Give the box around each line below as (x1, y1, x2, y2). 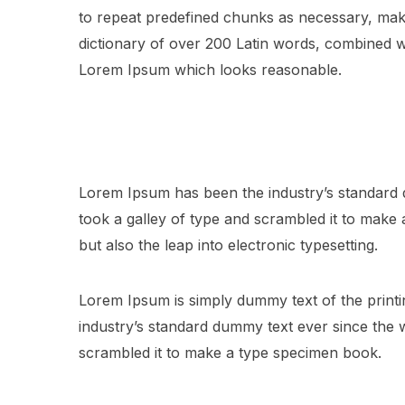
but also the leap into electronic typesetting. (79, 236, 378, 254)
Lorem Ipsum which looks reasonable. (79, 61, 342, 79)
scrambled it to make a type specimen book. (79, 344, 381, 362)
